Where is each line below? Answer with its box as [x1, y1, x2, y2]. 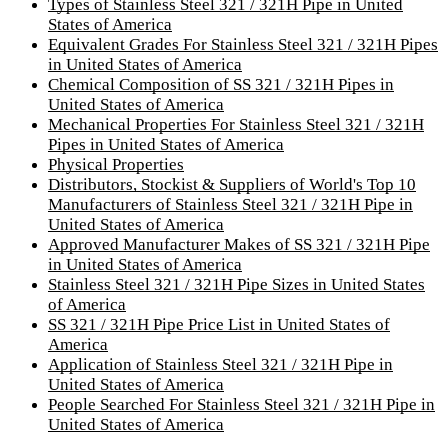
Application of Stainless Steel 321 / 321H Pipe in [48, 354, 393, 374]
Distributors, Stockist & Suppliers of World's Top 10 [48, 174, 416, 194]
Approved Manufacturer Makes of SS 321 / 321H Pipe [48, 234, 430, 254]
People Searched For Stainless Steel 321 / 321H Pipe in [48, 394, 435, 414]
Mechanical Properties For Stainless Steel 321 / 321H [48, 114, 424, 134]
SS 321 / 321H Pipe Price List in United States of [48, 314, 390, 334]
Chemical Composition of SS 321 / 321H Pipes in [48, 74, 394, 94]
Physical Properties [48, 154, 184, 174]
